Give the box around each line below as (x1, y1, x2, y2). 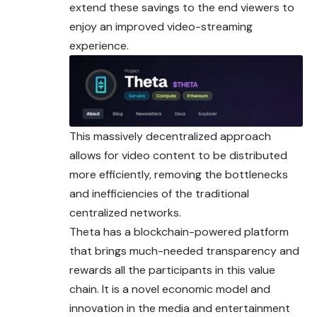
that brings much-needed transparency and (69, 243, 299, 258)
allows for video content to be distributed (69, 147, 287, 163)
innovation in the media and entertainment (69, 300, 290, 316)
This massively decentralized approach (69, 128, 271, 144)
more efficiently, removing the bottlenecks (69, 166, 288, 182)
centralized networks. (69, 204, 181, 220)
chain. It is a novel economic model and (69, 281, 270, 296)
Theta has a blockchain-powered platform (69, 224, 289, 239)
